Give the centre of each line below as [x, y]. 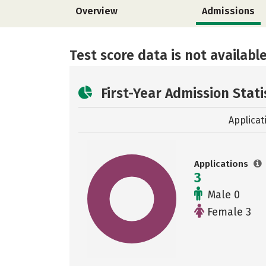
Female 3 [228, 212]
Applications [222, 164]
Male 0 [222, 195]
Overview [96, 11]
